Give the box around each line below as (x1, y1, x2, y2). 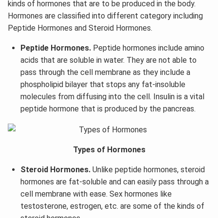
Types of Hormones (73, 145, 145, 154)
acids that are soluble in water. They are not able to (20, 55, 197, 65)
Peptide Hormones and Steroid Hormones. (8, 23, 152, 33)
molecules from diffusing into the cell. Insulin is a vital (20, 92, 204, 102)
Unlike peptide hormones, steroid (92, 164, 205, 174)
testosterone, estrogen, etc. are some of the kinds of (20, 201, 204, 211)
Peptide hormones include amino (92, 43, 204, 53)
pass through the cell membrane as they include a (20, 68, 190, 77)
